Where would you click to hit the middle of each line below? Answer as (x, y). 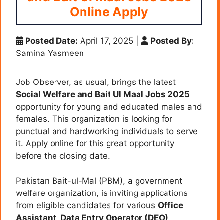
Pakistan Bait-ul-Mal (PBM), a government (99, 180)
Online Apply (109, 12)
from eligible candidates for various (87, 205)
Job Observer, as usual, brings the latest (96, 82)
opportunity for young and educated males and (109, 107)
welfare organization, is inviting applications (102, 193)
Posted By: (171, 41)
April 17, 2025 (105, 41)
